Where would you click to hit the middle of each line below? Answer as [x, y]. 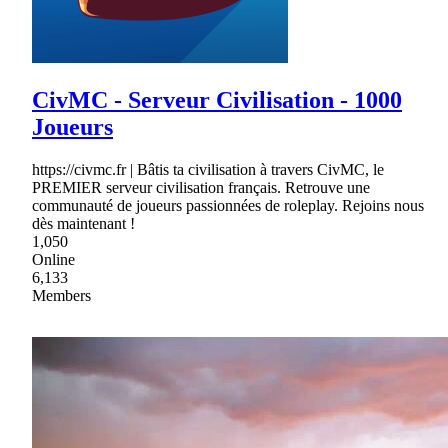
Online [53, 259]
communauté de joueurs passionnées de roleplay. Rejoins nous [228, 205]
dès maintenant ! [83, 223]
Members [61, 295]
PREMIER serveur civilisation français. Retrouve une [201, 187]
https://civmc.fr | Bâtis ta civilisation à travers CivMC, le [208, 169]
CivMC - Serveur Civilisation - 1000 [217, 99]
